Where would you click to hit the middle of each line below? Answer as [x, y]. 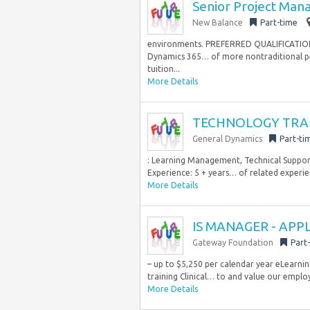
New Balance [218, 22]
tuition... [164, 69]
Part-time [279, 22]
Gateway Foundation [233, 243]
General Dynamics [227, 139]
